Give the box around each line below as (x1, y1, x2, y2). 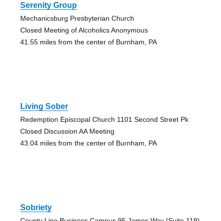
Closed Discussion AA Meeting (20, 127, 114, 136)
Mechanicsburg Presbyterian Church (20, 14, 134, 23)
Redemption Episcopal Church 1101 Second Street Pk (20, 115, 188, 124)
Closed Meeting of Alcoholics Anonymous (20, 26, 148, 35)
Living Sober (20, 102, 68, 111)
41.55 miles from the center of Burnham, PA (20, 38, 157, 46)
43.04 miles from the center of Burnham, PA (20, 139, 157, 147)
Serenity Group (20, 1, 77, 10)
